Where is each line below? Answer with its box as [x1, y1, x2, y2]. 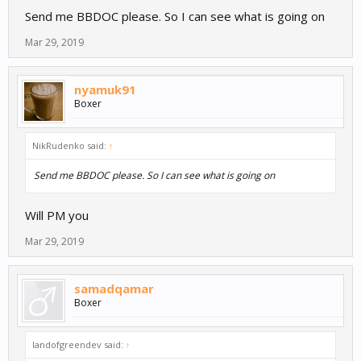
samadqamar [74, 280, 154, 297]
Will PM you [25, 207, 89, 224]
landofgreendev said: [32, 338, 126, 351]
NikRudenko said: [32, 139, 109, 152]
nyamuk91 [74, 81, 136, 98]
